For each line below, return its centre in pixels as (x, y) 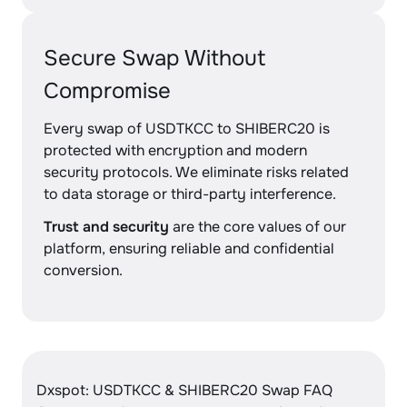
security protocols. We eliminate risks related (196, 172)
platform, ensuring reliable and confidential (189, 248)
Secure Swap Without (155, 58)
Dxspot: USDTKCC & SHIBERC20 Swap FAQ (184, 390)
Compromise (107, 91)
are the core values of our (258, 227)
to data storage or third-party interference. (190, 194)
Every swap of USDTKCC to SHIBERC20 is (187, 129)
